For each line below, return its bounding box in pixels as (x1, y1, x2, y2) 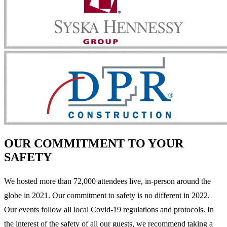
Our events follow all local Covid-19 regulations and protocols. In (4, 205, 214, 214)
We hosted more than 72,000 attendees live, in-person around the (4, 176, 211, 185)
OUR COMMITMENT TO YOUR (4, 137, 183, 150)
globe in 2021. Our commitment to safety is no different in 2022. (4, 191, 210, 200)
